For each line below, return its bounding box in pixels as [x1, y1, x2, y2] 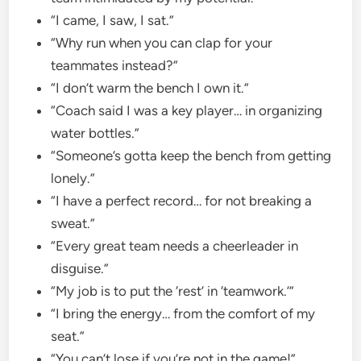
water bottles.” [51, 124, 143, 141]
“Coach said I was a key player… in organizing [51, 102, 323, 118]
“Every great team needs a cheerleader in [51, 237, 299, 254]
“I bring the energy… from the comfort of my [51, 305, 316, 322]
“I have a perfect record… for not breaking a [51, 192, 313, 209]
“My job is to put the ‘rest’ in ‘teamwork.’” [51, 282, 298, 299]
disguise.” [51, 259, 113, 276]
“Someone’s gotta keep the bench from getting [51, 147, 332, 164]
